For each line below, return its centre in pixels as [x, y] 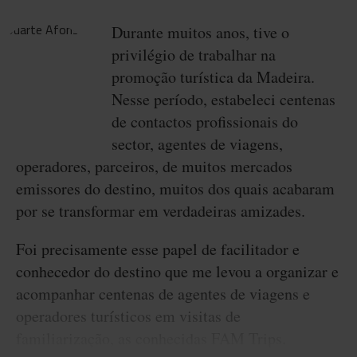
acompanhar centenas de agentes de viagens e [163, 294]
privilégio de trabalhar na [194, 55]
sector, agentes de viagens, [197, 144]
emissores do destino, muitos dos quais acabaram [175, 188]
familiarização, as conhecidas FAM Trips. [151, 338]
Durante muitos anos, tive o [200, 32]
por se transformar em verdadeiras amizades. [161, 211]
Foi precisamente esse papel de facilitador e [158, 249]
